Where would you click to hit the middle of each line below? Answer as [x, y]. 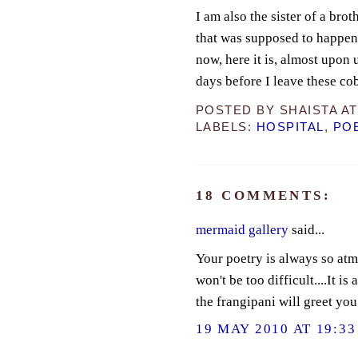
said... [306, 230]
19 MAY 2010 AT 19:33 [276, 328]
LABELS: [226, 127]
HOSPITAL [290, 127]
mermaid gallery [242, 230]
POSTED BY [237, 110]
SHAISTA [308, 110]
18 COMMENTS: [263, 196]
